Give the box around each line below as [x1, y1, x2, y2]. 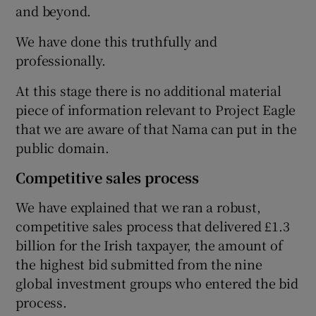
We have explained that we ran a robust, [16, 197, 261, 216]
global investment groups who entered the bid [16, 273, 298, 292]
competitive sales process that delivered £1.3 [16, 216, 290, 235]
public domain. [16, 138, 109, 157]
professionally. [16, 50, 106, 69]
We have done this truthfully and [16, 31, 218, 50]
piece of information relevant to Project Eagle [16, 99, 296, 119]
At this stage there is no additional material [16, 80, 281, 99]
